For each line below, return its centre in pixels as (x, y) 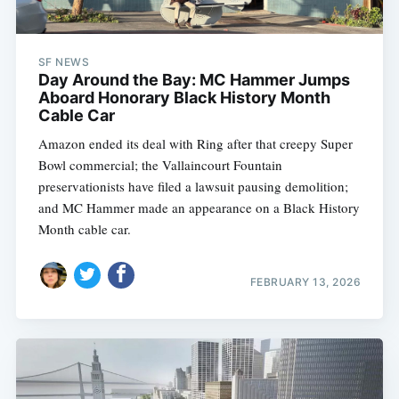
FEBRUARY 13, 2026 (305, 281)
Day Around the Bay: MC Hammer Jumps (194, 80)
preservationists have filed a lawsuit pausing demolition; (193, 187)
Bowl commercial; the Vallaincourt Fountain (160, 165)
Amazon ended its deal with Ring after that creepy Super (195, 144)
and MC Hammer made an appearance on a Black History (199, 208)
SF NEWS (64, 62)
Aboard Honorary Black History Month (184, 98)
